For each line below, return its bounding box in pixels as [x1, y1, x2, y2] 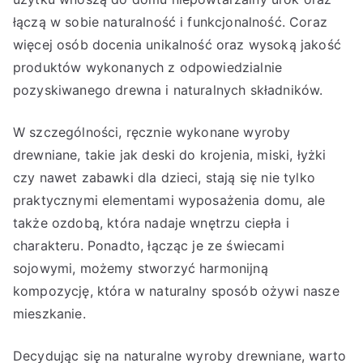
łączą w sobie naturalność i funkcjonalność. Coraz [13, 14, 327, 30]
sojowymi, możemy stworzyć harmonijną [13, 260, 268, 276]
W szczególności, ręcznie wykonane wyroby [13, 124, 291, 140]
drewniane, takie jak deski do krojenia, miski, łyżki [13, 147, 327, 163]
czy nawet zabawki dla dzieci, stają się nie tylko [13, 169, 315, 186]
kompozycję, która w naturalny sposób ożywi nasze [13, 283, 340, 299]
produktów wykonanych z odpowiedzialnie [13, 59, 283, 75]
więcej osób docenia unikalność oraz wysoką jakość [13, 36, 341, 53]
